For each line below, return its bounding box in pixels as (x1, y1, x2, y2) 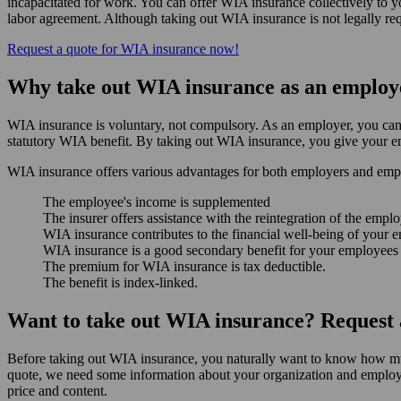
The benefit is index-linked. (43, 275, 198, 291)
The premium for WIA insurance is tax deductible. (43, 259, 326, 275)
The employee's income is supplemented (43, 194, 270, 210)
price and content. (7, 383, 107, 399)
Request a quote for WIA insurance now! (7, 41, 239, 57)
